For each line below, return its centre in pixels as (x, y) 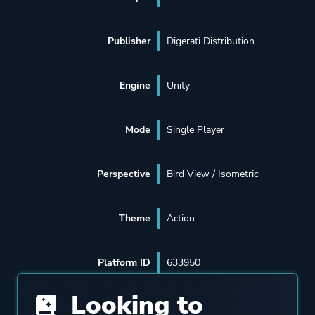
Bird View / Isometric (212, 174)
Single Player (195, 130)
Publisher (129, 41)
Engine (135, 86)
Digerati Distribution (210, 41)
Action (180, 219)
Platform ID (124, 263)
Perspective (123, 174)
